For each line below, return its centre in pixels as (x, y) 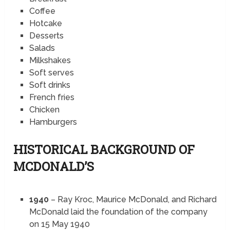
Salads (42, 48)
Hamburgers (53, 122)
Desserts (46, 36)
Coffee (42, 11)
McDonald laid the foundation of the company (118, 212)
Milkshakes (50, 61)
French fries (52, 98)
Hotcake (45, 24)
